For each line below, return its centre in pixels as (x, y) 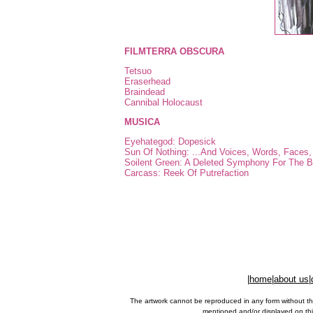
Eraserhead (147, 81)
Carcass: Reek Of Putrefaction (187, 173)
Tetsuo (138, 71)
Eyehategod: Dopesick (170, 141)
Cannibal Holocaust (163, 102)
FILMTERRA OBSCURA (174, 51)
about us (291, 279)
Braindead (145, 92)
